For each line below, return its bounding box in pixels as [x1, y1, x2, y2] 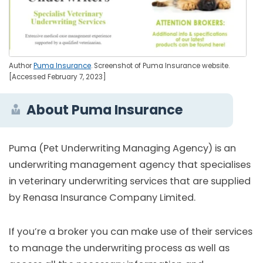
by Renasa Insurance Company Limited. [9, 191, 198, 205]
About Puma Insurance [26, 100, 184, 120]
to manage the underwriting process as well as [9, 241, 230, 255]
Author [9, 60, 33, 70]
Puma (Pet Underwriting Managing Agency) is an [9, 141, 236, 156]
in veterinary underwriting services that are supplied [9, 174, 251, 188]
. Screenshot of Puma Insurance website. [91, 60, 230, 70]
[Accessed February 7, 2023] [9, 72, 106, 82]
